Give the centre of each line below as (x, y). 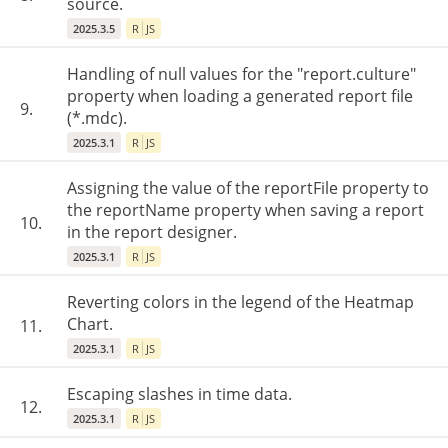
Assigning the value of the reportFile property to (248, 188)
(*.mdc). (97, 118)
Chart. (90, 324)
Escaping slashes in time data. (179, 394)
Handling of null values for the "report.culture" (241, 74)
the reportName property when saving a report (245, 210)
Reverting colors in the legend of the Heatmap (240, 302)
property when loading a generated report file (240, 96)
